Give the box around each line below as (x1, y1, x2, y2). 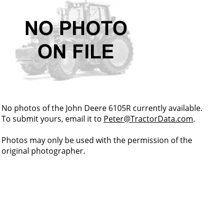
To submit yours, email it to (1, 113, 104, 124)
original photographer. (1, 145, 85, 156)
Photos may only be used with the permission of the (1, 135, 192, 145)
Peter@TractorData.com (104, 113, 193, 124)
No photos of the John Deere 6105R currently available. (1, 103, 202, 113)
